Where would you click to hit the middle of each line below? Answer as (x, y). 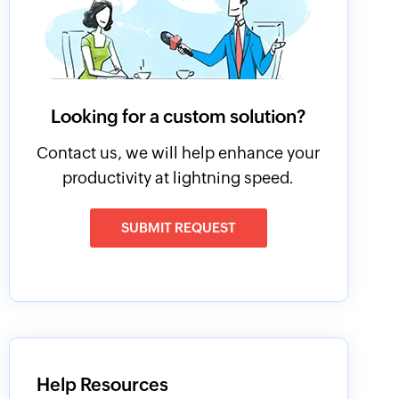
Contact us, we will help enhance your (178, 153)
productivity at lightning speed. (179, 178)
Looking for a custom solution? (179, 116)
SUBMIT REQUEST (178, 228)
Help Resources (102, 384)
